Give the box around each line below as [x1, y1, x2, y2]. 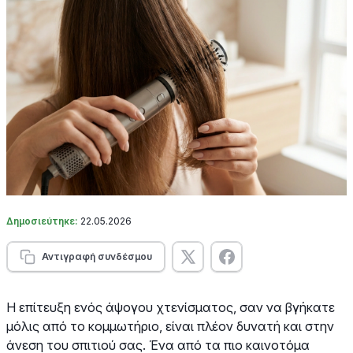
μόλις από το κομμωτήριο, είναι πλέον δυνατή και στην [6, 318, 334, 334]
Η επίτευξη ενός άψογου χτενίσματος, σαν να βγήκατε [6, 299, 335, 315]
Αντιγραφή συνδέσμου [42, 250, 152, 262]
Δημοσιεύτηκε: [6, 214, 80, 227]
